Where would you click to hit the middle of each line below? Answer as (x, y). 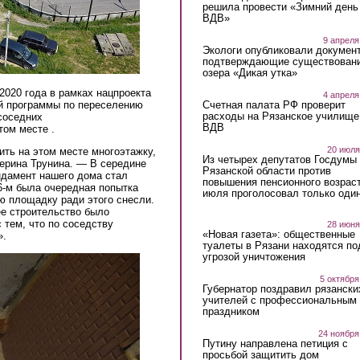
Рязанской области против (266, 171)
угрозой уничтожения (254, 256)
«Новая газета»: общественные (278, 234)
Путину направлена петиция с (275, 343)
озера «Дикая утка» (250, 73)
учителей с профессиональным (279, 300)
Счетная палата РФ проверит (274, 105)
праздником (232, 311)
